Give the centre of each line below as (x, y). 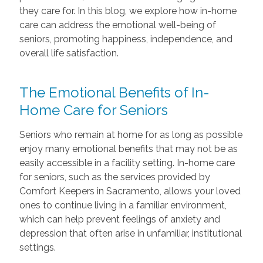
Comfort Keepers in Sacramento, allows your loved (130, 191)
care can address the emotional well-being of (117, 25)
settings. (37, 248)
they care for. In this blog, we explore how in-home (128, 11)
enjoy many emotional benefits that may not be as (128, 149)
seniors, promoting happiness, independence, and (126, 39)
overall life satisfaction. (69, 53)
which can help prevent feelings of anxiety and (119, 220)
